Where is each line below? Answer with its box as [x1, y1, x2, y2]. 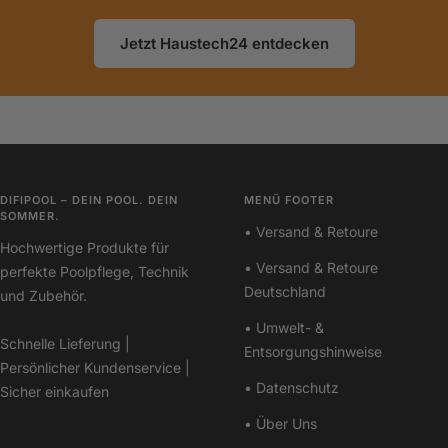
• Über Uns [244, 415, 317, 433]
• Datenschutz [244, 379, 339, 397]
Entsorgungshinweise [244, 343, 382, 361]
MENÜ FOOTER [244, 193, 334, 208]
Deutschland [244, 283, 326, 301]
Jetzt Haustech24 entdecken [119, 34, 329, 54]
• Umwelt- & [244, 319, 324, 337]
